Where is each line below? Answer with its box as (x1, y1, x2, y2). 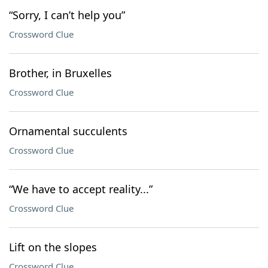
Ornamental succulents (9, 124, 127, 138)
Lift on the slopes (9, 240, 97, 254)
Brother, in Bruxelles (9, 66, 112, 80)
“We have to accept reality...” (9, 182, 153, 196)
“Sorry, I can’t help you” (9, 8, 125, 22)
